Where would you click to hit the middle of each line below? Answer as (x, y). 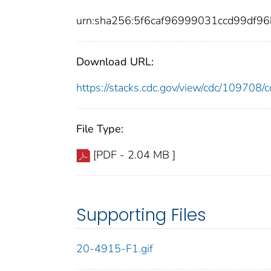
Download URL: (115, 62)
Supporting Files (141, 215)
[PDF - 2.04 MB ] (134, 155)
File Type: (100, 129)
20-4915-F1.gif (115, 249)
